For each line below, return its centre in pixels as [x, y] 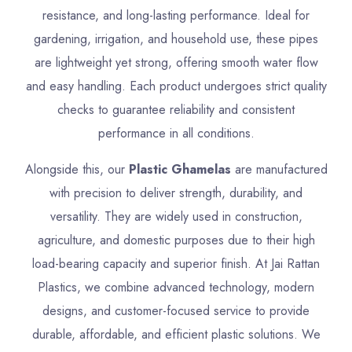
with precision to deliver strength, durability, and [176, 193]
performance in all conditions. [176, 134]
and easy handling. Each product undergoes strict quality [176, 86]
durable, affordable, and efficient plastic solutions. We [176, 335]
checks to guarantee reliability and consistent [176, 110]
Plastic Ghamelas [180, 170]
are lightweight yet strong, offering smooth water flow [176, 63]
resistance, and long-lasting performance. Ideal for [176, 16]
